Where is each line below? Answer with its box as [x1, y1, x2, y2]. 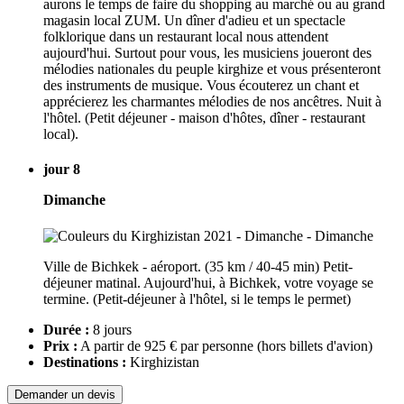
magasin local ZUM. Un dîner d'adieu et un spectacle [43, 13, 345, 29]
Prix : [43, 337, 78, 353]
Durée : [43, 321, 89, 337]
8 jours [89, 321, 132, 337]
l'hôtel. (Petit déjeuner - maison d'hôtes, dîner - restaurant [43, 110, 365, 126]
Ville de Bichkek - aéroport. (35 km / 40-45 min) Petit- [43, 258, 353, 274]
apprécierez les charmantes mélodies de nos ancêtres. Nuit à [43, 94, 381, 110]
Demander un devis [14, 387, 115, 401]
